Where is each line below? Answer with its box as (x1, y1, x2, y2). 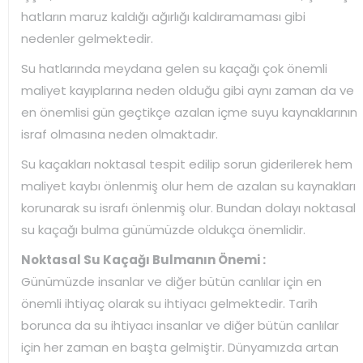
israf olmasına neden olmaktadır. (21, 125, 218, 143)
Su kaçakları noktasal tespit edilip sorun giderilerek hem (21, 155, 352, 173)
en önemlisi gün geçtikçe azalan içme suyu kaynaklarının (21, 103, 357, 121)
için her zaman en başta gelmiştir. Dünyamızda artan (21, 338, 339, 356)
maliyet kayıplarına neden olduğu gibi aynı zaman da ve (21, 81, 354, 99)
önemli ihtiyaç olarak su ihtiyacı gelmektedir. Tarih (21, 294, 318, 312)
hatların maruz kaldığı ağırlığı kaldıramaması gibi (21, 7, 305, 25)
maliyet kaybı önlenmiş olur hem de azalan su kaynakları (21, 177, 356, 194)
